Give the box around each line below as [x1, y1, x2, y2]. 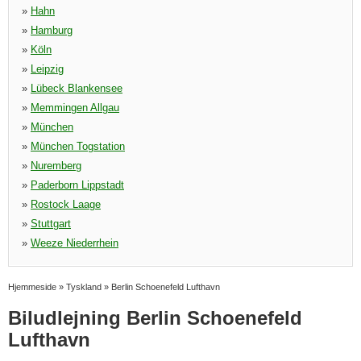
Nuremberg [31, 160, 81, 172]
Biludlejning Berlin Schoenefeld [8, 307, 302, 329]
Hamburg [31, 24, 73, 36]
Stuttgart [31, 218, 71, 230]
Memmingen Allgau [31, 102, 119, 114]
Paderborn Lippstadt [31, 179, 124, 191]
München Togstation [31, 140, 125, 152]
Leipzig [31, 63, 64, 75]
